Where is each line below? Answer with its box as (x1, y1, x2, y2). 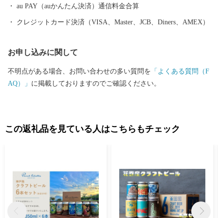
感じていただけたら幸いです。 (8, 14, 103, 21)
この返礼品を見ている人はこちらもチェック (5, 124, 180, 134)
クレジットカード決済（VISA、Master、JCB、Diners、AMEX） (17, 18, 209, 26)
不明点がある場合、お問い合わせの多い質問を (8, 68, 151, 75)
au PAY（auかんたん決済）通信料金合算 (17, 2, 139, 10)
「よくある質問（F (151, 68, 209, 75)
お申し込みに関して (8, 48, 78, 56)
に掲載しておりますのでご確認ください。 (31, 80, 161, 87)
